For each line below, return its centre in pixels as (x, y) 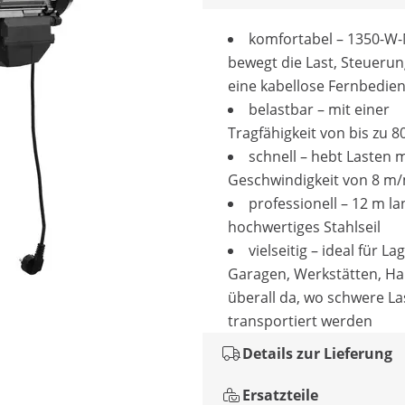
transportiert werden (300, 321)
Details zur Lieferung (317, 353)
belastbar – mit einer (319, 109)
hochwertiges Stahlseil (304, 227)
